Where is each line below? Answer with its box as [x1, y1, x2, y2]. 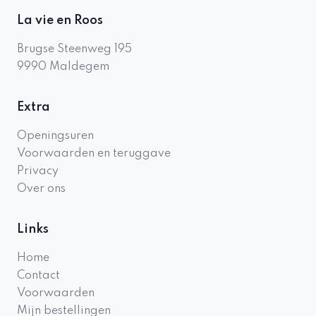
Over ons [17, 183, 66, 195]
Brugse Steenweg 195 [17, 44, 132, 55]
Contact [17, 270, 60, 281]
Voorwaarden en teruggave [17, 148, 171, 159]
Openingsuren [17, 130, 94, 142]
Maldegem [49, 61, 109, 73]
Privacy [17, 166, 59, 177]
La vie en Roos [17, 14, 103, 27]
